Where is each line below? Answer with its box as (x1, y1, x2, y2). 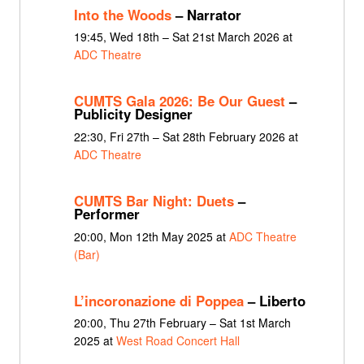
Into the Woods (73, 4, 171, 24)
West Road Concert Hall (115, 332, 240, 349)
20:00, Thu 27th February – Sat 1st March (73, 314, 291, 331)
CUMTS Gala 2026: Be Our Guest (73, 91, 285, 111)
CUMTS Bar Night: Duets (73, 191, 234, 211)
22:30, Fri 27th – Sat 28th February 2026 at (73, 128, 298, 145)
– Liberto (243, 290, 305, 310)
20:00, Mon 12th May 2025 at (73, 227, 229, 245)
